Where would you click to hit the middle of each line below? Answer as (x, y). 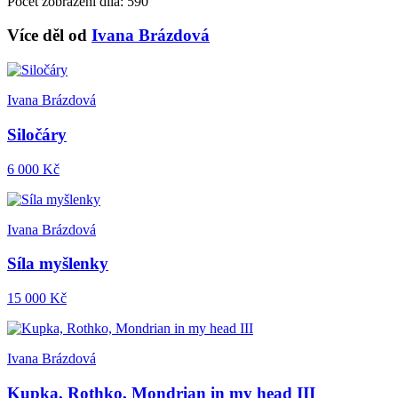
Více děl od (49, 36)
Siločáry (37, 134)
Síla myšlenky (58, 264)
